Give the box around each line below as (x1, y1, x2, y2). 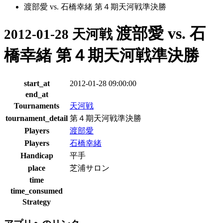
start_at (23, 79, 50, 88)
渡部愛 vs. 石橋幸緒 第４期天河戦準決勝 (24, 2, 166, 11)
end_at (25, 90, 48, 99)
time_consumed (10, 186, 63, 195)
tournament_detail (5, 113, 68, 122)
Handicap (20, 151, 53, 160)
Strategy (22, 197, 51, 206)
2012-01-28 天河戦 (4, 27, 116, 42)
